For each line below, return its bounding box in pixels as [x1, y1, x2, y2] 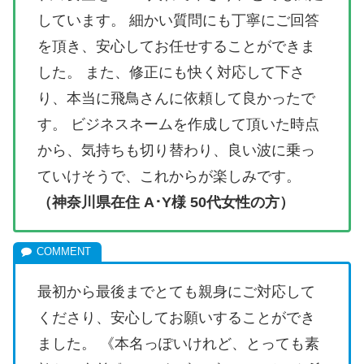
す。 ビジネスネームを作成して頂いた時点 [37, 115, 319, 132]
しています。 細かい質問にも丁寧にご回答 [37, 11, 319, 28]
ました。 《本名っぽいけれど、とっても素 [37, 335, 319, 352]
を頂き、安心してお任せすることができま [37, 37, 315, 54]
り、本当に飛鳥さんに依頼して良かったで [37, 89, 315, 106]
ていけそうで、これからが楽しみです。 [37, 167, 301, 184]
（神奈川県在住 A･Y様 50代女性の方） [37, 193, 294, 210]
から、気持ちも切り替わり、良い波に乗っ [37, 141, 315, 158]
